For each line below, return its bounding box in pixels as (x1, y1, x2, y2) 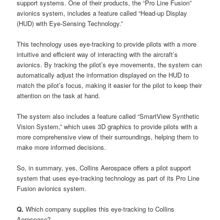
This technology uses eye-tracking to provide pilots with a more (17, 39, 197, 49)
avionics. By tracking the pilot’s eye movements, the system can (17, 59, 202, 69)
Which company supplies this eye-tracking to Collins (24, 204, 175, 214)
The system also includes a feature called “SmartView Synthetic (17, 111, 200, 121)
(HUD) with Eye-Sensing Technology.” (17, 18, 123, 28)
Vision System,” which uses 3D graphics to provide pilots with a (17, 122, 198, 132)
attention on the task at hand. (17, 90, 101, 100)
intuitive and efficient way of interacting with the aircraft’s (17, 49, 178, 59)
